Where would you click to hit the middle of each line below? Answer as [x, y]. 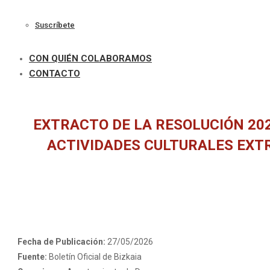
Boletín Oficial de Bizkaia [95, 256]
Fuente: [33, 256]
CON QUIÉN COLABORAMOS [90, 58]
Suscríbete [55, 25]
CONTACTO [55, 73]
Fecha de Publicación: [62, 241]
